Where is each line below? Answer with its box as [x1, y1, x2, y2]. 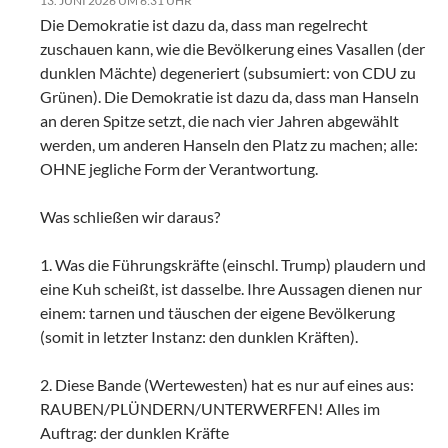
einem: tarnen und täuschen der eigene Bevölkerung [40, 302, 395, 322]
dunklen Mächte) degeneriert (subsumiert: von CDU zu [40, 62, 416, 82]
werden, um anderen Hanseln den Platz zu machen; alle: [40, 134, 418, 154]
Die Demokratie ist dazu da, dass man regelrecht [40, 14, 368, 34]
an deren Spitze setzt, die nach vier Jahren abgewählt [40, 110, 399, 130]
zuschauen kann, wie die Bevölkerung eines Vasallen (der [40, 38, 425, 58]
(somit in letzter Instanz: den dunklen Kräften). [40, 326, 358, 346]
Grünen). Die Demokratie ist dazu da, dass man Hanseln [40, 86, 419, 106]
